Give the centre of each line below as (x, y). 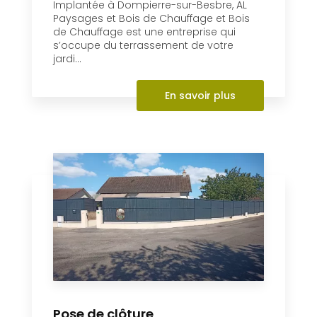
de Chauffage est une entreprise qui (144, 32)
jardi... (67, 59)
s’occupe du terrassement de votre (143, 46)
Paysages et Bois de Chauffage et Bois (151, 19)
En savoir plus (200, 96)
